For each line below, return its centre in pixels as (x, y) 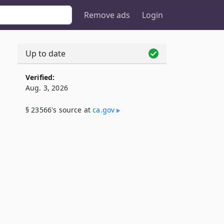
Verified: (40, 77)
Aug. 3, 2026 (47, 88)
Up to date (45, 53)
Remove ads (107, 15)
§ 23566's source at (59, 110)
